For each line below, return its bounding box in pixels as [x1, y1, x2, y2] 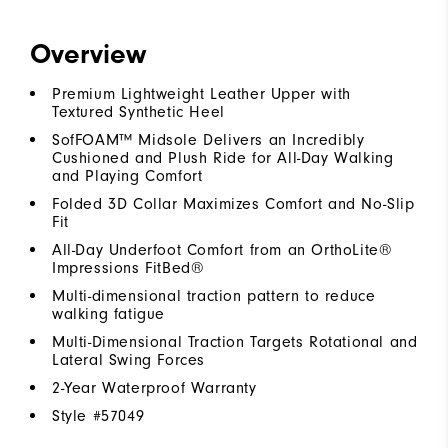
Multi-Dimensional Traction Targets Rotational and [52, 332, 418, 351]
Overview [30, 37, 146, 70]
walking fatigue [52, 304, 165, 323]
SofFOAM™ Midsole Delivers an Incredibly [52, 130, 365, 149]
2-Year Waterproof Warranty [52, 378, 257, 397]
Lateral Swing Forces [52, 350, 205, 369]
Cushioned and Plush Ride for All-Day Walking [52, 148, 394, 167]
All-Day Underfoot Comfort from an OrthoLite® [52, 240, 393, 259]
